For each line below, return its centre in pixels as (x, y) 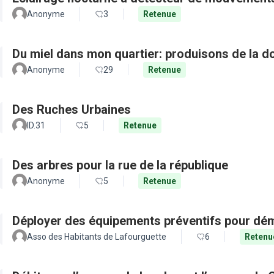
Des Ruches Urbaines (72, 109)
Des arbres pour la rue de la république (120, 165)
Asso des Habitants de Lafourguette (97, 237)
